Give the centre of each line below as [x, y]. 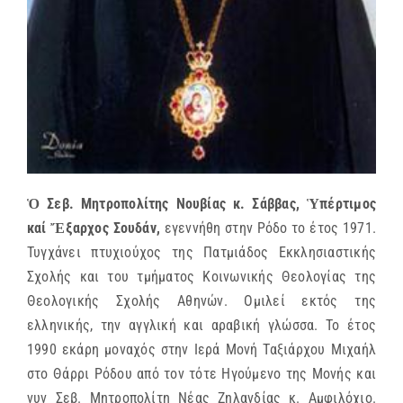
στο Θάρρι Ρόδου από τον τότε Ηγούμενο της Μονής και [201, 374]
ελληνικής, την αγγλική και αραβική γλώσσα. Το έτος [201, 326]
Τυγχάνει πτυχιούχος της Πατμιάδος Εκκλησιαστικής [201, 253]
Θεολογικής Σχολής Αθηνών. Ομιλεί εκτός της [201, 301]
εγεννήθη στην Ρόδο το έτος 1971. [270, 228]
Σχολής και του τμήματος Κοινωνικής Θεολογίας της [201, 277]
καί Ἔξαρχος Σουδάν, [96, 228]
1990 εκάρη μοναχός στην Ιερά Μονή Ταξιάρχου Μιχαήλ [201, 350]
